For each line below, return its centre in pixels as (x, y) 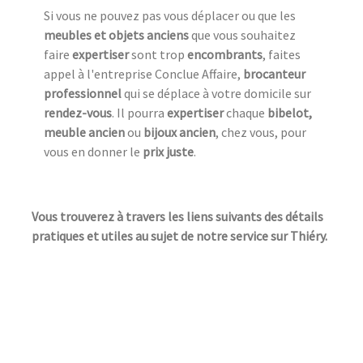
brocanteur (274, 73)
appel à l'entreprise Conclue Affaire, (143, 73)
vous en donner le (93, 151)
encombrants (225, 54)
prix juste (168, 151)
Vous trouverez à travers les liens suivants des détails (177, 216)
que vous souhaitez (242, 34)
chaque (244, 112)
